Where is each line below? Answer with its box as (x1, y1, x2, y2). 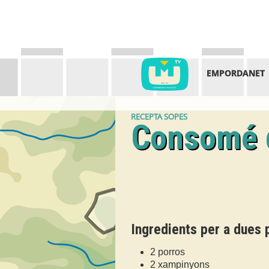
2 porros (150, 247, 185, 258)
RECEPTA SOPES (131, 111, 187, 122)
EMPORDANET (206, 67, 265, 79)
